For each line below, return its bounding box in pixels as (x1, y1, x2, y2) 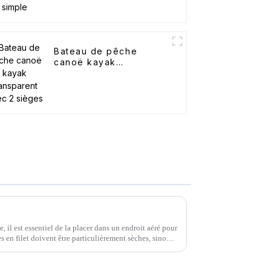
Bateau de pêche (54, 46, 138, 57)
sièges (54, 79, 87, 90)
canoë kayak (54, 57, 116, 68)
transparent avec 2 (54, 68, 146, 79)
